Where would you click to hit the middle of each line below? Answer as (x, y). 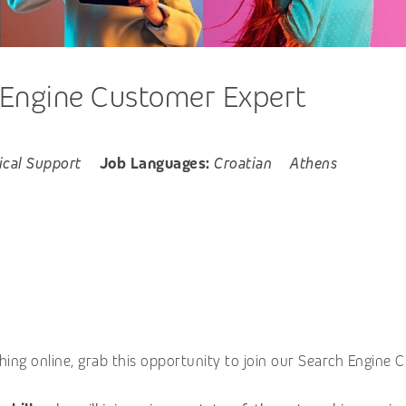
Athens (314, 164)
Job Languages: (155, 164)
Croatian (243, 164)
